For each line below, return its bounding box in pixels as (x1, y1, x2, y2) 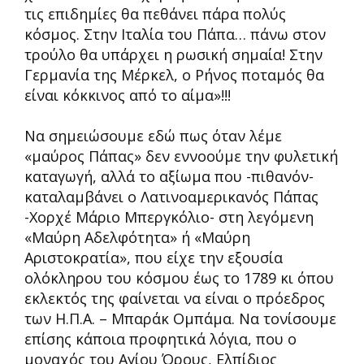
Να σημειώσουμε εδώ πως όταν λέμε (24, 126, 282, 145)
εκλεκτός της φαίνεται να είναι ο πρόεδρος (24, 288, 325, 308)
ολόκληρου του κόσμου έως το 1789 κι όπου (24, 268, 334, 288)
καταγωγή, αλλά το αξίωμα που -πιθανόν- (24, 167, 314, 186)
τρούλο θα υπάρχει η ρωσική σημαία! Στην (24, 45, 323, 64)
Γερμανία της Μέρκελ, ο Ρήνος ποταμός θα (24, 65, 324, 84)
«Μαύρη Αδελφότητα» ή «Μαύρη (24, 227, 250, 247)
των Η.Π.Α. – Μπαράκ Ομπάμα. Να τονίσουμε (24, 309, 336, 328)
